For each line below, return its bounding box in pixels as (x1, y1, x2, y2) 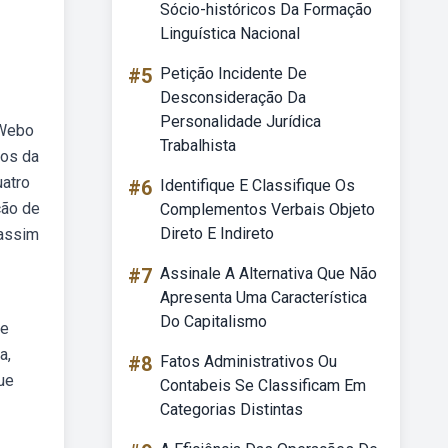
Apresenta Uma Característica (160, 288, 367, 307)
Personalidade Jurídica (160, 112, 321, 131)
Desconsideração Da (160, 88, 306, 107)
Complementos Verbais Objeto (160, 200, 375, 219)
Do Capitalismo (160, 312, 267, 331)
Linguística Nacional (160, 24, 300, 43)
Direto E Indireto (160, 224, 274, 243)
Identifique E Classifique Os (160, 176, 355, 195)
